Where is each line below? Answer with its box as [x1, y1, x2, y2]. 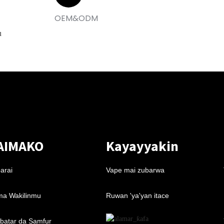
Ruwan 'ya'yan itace [105, 191, 169, 199]
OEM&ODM [54, 12, 98, 24]
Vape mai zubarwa [105, 166, 164, 174]
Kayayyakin [105, 137, 178, 155]
